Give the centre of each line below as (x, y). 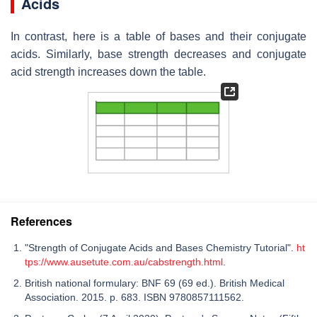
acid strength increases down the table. (108, 71)
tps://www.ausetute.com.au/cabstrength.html (124, 261)
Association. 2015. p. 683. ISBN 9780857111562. (136, 297)
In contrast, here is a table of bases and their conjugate (158, 36)
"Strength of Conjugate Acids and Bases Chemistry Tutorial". (161, 247)
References (41, 221)
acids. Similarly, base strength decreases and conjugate (158, 54)
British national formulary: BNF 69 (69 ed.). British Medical (155, 283)
